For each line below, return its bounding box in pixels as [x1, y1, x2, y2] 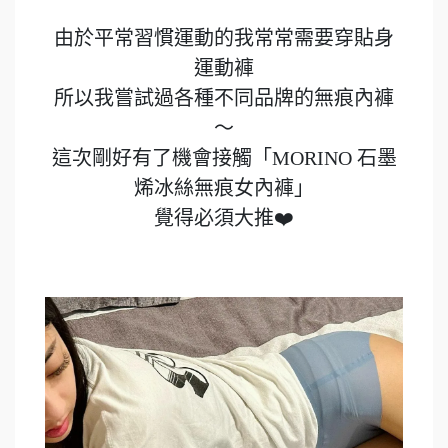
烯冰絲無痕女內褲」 [134, 176, 314, 199]
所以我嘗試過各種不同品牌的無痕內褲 [54, 86, 394, 109]
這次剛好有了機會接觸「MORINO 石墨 [51, 146, 397, 169]
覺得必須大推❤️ [154, 206, 294, 229]
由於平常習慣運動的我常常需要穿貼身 [54, 26, 394, 49]
